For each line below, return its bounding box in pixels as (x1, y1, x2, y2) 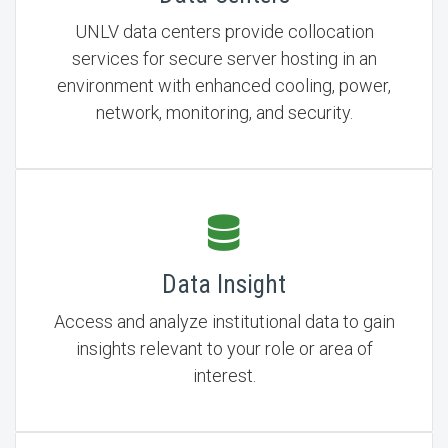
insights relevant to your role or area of (75, 338, 373, 359)
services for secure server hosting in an (71, 48, 377, 69)
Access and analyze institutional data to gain (53, 311, 395, 332)
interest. (192, 365, 256, 386)
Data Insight (162, 270, 286, 299)
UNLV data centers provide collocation (74, 21, 374, 42)
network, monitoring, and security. (95, 102, 353, 123)
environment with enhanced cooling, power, (57, 75, 391, 96)
